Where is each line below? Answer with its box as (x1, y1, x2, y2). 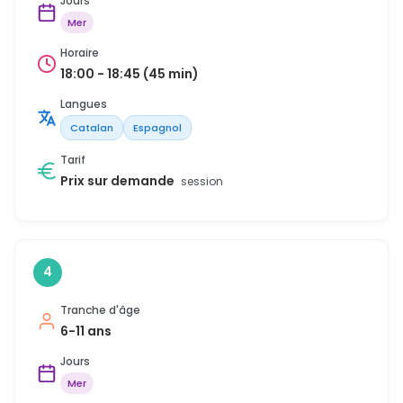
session (181, 173, 223, 189)
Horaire (60, 44, 99, 60)
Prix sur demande (60, 171, 177, 190)
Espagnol (133, 120, 182, 135)
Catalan (70, 120, 113, 135)
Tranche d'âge (60, 301, 140, 318)
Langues (60, 95, 107, 112)
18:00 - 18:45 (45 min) (60, 64, 199, 83)
